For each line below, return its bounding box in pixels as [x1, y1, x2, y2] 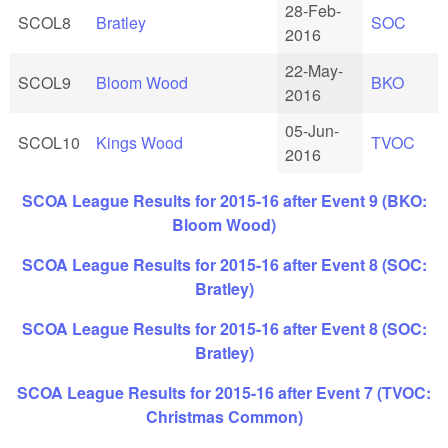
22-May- [285, 59, 343, 83]
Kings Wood [96, 131, 183, 155]
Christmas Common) [145, 405, 303, 429]
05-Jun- [285, 119, 339, 143]
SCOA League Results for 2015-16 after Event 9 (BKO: [21, 189, 427, 213]
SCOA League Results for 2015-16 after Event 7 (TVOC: [17, 381, 431, 405]
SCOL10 [18, 131, 80, 155]
